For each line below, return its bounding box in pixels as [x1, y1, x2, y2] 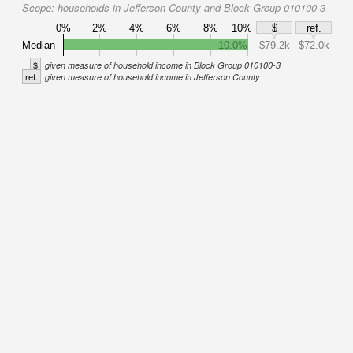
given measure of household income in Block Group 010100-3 [45, 59, 281, 71]
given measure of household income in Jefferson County [45, 71, 260, 83]
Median [22, 39, 55, 51]
